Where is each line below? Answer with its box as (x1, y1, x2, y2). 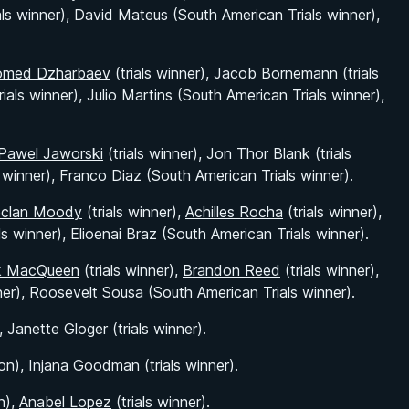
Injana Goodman (28, 356, 140, 374)
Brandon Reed (183, 261, 280, 279)
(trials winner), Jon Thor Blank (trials (103, 144, 351, 163)
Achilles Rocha (185, 203, 283, 221)
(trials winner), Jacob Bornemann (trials (110, 64, 379, 82)
